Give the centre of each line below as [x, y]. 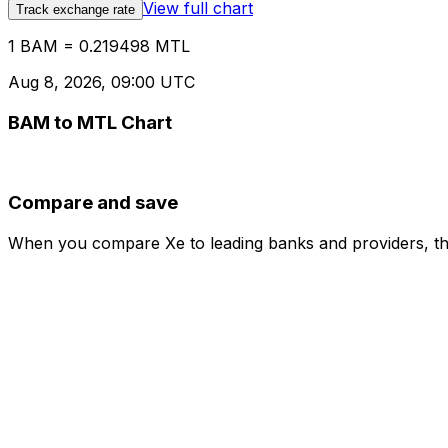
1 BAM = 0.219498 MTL [99, 46]
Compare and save [93, 203]
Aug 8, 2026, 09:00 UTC [101, 82]
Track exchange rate [75, 10]
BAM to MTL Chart [90, 122]
